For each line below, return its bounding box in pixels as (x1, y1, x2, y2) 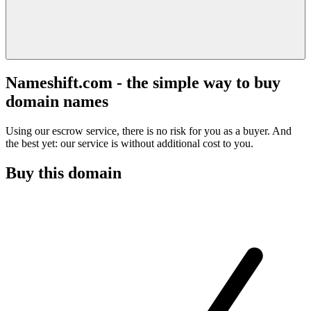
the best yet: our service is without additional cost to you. (6, 137, 253, 149)
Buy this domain (6, 163, 121, 182)
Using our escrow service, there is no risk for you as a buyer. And (6, 124, 292, 137)
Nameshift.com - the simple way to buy (6, 73, 280, 92)
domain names (6, 92, 108, 110)
